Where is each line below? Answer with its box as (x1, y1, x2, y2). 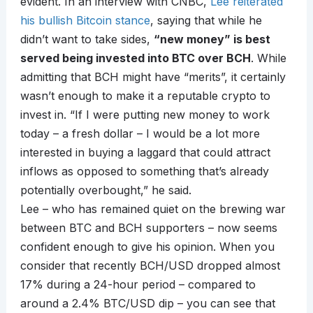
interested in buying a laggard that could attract (20, 145, 270, 160)
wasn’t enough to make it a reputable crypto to (20, 89, 270, 103)
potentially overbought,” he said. (20, 183, 191, 198)
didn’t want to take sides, (20, 32, 154, 47)
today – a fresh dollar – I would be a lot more (20, 126, 260, 141)
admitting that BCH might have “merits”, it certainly (20, 70, 286, 85)
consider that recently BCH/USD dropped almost (20, 259, 280, 273)
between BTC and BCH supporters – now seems (20, 221, 277, 235)
